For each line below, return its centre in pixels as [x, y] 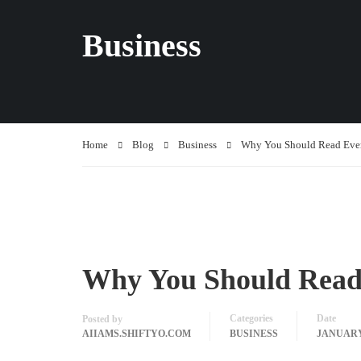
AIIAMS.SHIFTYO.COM [137, 333]
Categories [251, 318]
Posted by [102, 319]
